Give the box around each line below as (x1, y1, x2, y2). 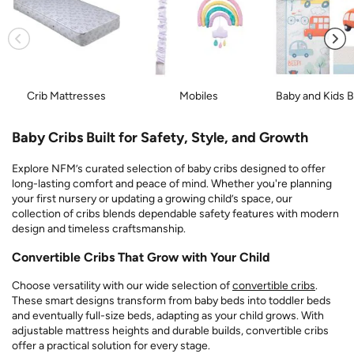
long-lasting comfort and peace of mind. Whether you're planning (12, 176, 332, 190)
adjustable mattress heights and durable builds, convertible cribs (12, 323, 329, 337)
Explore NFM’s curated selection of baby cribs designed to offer (12, 161, 326, 175)
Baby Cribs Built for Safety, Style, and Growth (12, 128, 308, 146)
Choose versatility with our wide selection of (12, 278, 232, 292)
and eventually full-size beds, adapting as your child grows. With (12, 308, 324, 322)
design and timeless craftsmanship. (12, 221, 186, 235)
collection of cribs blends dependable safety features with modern (12, 206, 339, 220)
